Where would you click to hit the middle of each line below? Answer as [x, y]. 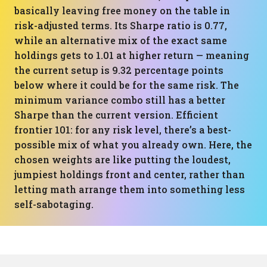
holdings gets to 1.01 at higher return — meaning [132, 55]
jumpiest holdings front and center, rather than [130, 174]
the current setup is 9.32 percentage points [119, 70]
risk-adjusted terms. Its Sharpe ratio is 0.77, [121, 25]
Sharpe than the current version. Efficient [116, 115]
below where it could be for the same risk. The [127, 85]
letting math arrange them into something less [130, 189]
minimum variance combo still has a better [120, 100]
